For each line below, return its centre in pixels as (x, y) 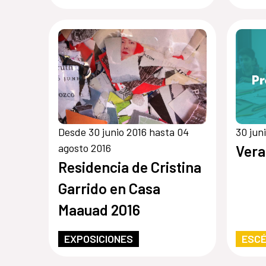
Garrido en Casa (109, 189)
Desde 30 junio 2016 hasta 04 (123, 132)
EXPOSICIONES (98, 239)
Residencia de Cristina (129, 167)
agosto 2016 (84, 148)
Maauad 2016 (99, 210)
